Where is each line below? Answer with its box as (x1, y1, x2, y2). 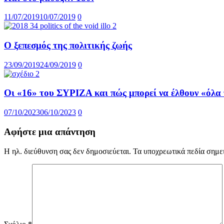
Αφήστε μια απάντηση (4, 126, 95, 137)
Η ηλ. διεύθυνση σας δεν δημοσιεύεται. (4, 146, 131, 155)
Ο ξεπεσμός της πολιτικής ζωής (4, 39, 132, 50)
